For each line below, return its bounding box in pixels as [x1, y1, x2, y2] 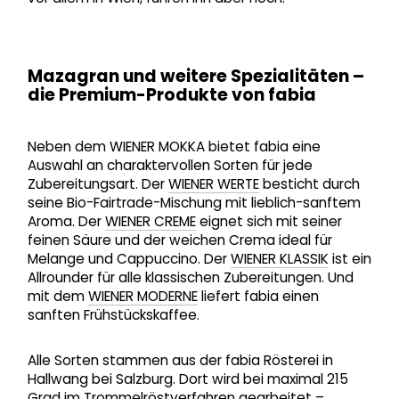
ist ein [328, 248, 371, 268]
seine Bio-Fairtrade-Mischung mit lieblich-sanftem [27, 192, 361, 212]
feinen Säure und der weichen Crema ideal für [27, 230, 332, 249]
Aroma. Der [27, 211, 105, 231]
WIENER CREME [104, 211, 196, 231]
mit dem [27, 286, 88, 305]
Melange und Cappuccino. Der [27, 248, 231, 268]
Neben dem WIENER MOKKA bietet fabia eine [27, 136, 321, 156]
